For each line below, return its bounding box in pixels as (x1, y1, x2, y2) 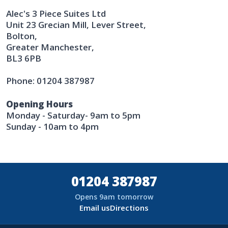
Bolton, (6, 30, 37, 42)
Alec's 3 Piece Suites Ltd (6, 7, 106, 19)
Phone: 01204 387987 (6, 74, 95, 87)
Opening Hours (6, 98, 73, 110)
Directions (110, 202, 149, 213)
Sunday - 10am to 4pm (6, 120, 99, 132)
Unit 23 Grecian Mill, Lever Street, (6, 18, 146, 31)
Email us (79, 202, 110, 213)
